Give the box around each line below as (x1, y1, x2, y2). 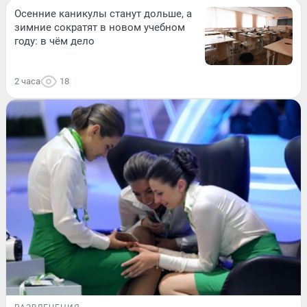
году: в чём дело (14, 34, 95, 47)
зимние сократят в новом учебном (14, 21, 185, 34)
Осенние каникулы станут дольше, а (14, 7, 192, 20)
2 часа (14, 76, 40, 87)
